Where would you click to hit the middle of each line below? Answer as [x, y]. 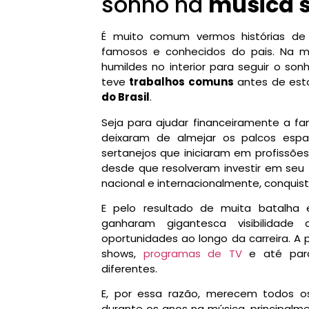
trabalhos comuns [181, 82]
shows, [122, 253]
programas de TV [192, 253]
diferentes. [129, 268]
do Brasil [126, 97]
